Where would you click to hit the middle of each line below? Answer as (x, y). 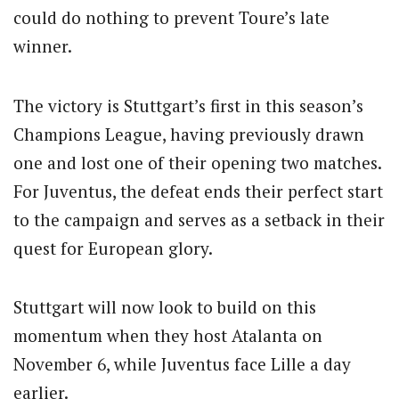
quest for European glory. (113, 248)
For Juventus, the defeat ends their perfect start (198, 191)
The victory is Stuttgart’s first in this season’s (188, 105)
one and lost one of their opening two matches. (197, 162)
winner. (43, 46)
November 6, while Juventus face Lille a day (182, 363)
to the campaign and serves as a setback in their (199, 219)
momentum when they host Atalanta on (168, 335)
